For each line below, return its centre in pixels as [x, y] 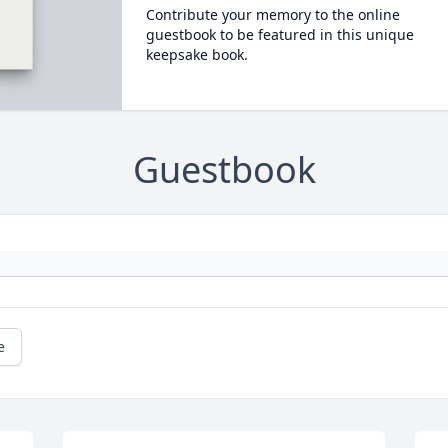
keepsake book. [196, 54]
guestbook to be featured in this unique [279, 34]
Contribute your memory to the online [272, 14]
